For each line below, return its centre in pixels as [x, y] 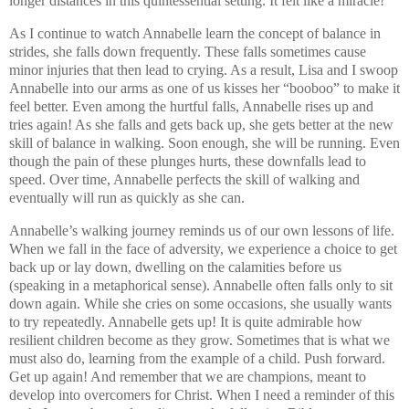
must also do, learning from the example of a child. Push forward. [197, 358]
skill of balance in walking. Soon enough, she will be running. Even [204, 142]
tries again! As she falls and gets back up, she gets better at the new [201, 124]
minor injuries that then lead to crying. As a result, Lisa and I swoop [204, 69]
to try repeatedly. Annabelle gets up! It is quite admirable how [186, 321]
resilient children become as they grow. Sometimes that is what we [199, 340]
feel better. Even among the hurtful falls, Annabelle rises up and [191, 106]
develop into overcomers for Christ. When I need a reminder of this [202, 394]
